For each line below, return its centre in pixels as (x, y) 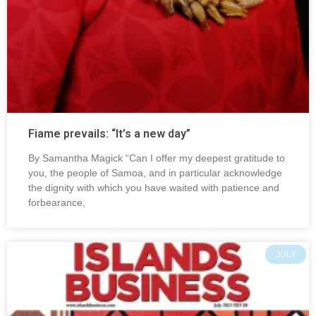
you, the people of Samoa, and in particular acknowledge (155, 173)
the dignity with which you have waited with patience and (154, 188)
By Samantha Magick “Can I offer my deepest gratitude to (157, 158)
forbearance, (57, 203)
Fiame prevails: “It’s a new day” (109, 134)
